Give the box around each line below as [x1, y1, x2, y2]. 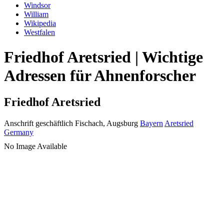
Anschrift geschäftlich [4, 119, 73, 128]
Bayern [140, 119, 163, 128]
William [24, 10, 48, 19]
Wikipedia [24, 19, 56, 28]
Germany [4, 128, 33, 137]
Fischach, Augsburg [75, 119, 138, 128]
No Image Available [4, 142, 67, 151]
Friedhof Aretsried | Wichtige [4, 47, 203, 66]
